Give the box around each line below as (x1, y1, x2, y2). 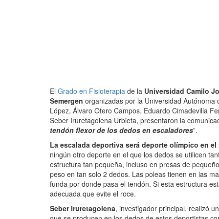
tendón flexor (50, 125, 95, 135)
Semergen (50, 96, 83, 106)
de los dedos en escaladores (97, 125, 193, 135)
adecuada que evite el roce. (50, 189, 136, 198)
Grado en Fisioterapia (58, 86, 125, 96)
